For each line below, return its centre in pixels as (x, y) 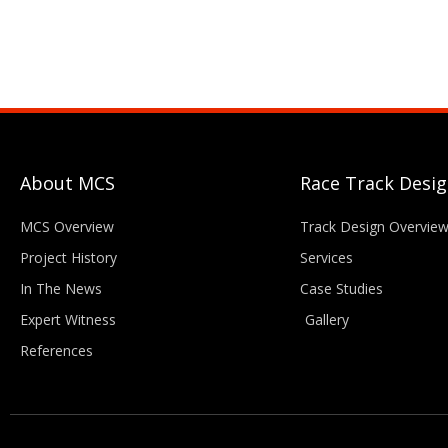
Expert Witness (68, 319)
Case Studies (341, 288)
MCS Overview (67, 226)
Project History (68, 257)
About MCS (67, 182)
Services (326, 257)
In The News (61, 288)
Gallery (327, 319)
